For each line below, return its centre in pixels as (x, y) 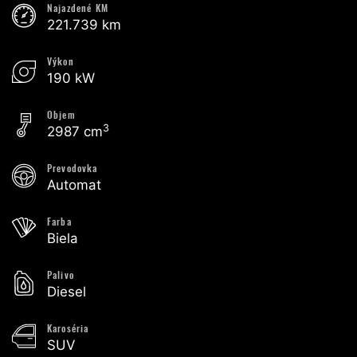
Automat (74, 185)
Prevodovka (73, 169)
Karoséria (68, 329)
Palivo (61, 275)
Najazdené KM (78, 8)
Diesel (67, 292)
